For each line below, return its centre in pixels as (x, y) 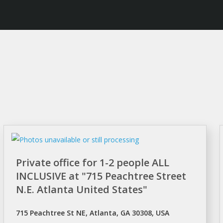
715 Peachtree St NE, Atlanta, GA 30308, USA (92, 213)
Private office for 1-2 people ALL (92, 163)
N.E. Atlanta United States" (81, 189)
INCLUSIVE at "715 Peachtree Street (101, 176)
